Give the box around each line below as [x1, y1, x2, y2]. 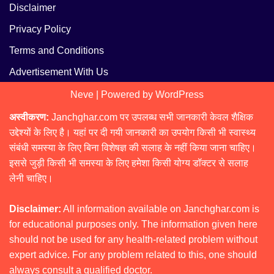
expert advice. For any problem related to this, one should [9, 250, 257, 261]
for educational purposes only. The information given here [9, 219, 257, 230]
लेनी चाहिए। [9, 173, 53, 184]
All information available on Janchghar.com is [61, 204, 259, 215]
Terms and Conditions [9, 45, 104, 56]
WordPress [155, 89, 204, 100]
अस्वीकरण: [9, 112, 51, 123]
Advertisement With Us [9, 67, 108, 78]
